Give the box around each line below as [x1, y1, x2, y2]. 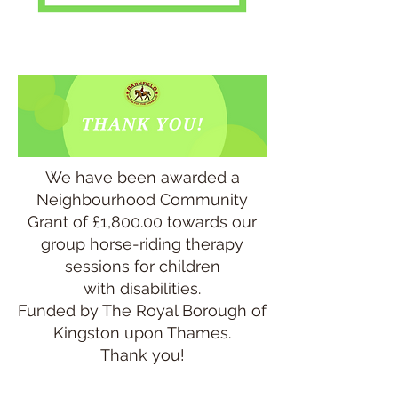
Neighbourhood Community [36, 190, 248, 209]
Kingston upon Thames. [53, 323, 231, 342]
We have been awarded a [44, 168, 240, 187]
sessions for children [64, 257, 220, 275]
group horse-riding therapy [41, 235, 243, 253]
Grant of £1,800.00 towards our [28, 212, 257, 231]
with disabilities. [84, 279, 201, 298]
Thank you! [99, 346, 185, 364]
